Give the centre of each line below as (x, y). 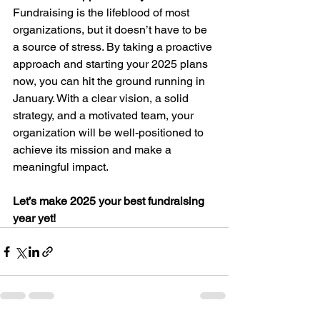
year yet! (34, 219)
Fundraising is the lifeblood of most (102, 13)
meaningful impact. (61, 167)
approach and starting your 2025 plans (112, 64)
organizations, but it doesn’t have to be (111, 30)
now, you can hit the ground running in (110, 81)
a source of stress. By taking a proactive (114, 47)
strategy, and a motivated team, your (105, 116)
